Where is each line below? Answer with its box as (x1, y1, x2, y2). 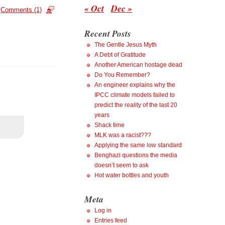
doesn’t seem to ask (94, 162, 149, 169)
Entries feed (94, 217, 127, 224)
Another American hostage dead (94, 61, 182, 68)
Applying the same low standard (94, 142, 182, 149)
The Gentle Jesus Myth (94, 41, 157, 48)
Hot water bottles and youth (94, 172, 169, 179)
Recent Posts (84, 27, 131, 40)
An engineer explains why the (94, 81, 175, 88)
